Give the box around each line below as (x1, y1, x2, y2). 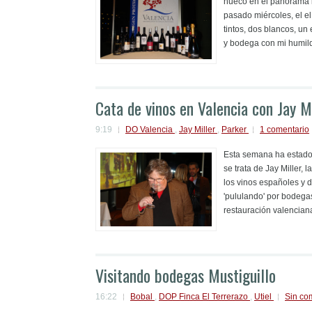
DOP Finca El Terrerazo (159, 292, 250, 302)
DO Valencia (125, 125, 175, 134)
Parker (221, 125, 249, 134)
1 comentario (260, 125, 309, 134)
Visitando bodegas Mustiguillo (95, 263, 276, 288)
